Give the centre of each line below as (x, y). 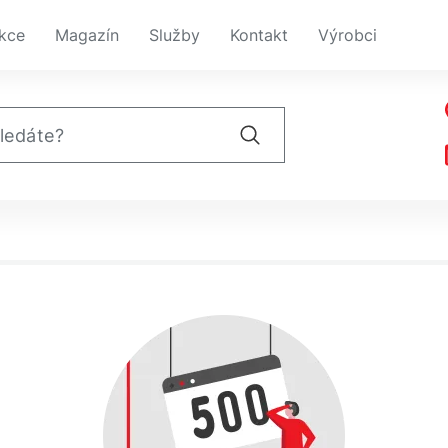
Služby (174, 35)
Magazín (87, 35)
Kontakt (259, 35)
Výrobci (347, 35)
